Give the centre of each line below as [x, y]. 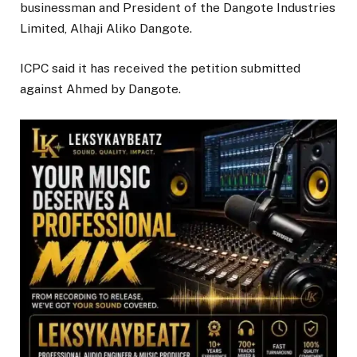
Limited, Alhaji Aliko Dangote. [106, 29]
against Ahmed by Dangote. [100, 89]
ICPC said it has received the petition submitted [160, 69]
